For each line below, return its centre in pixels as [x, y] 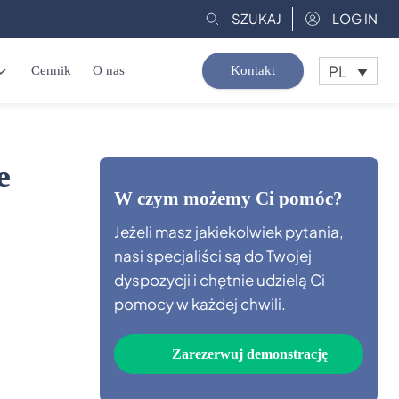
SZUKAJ [256, 18]
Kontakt [253, 70]
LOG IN [355, 18]
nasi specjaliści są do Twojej [213, 256]
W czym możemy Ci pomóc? [228, 199]
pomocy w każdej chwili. [200, 304]
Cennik [52, 70]
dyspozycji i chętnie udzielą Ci [220, 280]
